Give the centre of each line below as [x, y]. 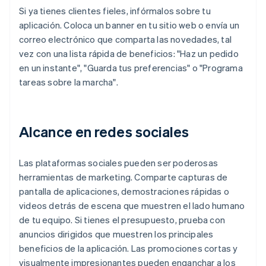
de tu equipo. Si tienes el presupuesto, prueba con [122, 220]
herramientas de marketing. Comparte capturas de [123, 177]
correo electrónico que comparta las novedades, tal [126, 39]
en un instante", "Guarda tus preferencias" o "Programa [131, 68]
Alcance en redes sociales [104, 132]
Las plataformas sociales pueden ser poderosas [119, 163]
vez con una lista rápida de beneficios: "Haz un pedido [129, 54]
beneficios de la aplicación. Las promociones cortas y [129, 248]
